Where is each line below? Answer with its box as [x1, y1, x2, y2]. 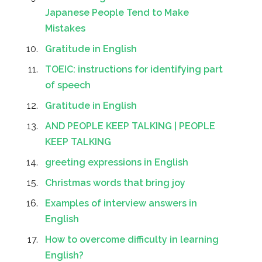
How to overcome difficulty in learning [45, 234, 219, 246]
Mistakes [45, 23, 85, 35]
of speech [45, 80, 91, 91]
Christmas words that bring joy [45, 177, 185, 189]
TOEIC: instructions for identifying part [45, 64, 223, 75]
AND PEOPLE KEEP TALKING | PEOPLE [45, 120, 215, 132]
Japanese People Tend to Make [45, 7, 189, 19]
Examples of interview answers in [45, 198, 197, 209]
